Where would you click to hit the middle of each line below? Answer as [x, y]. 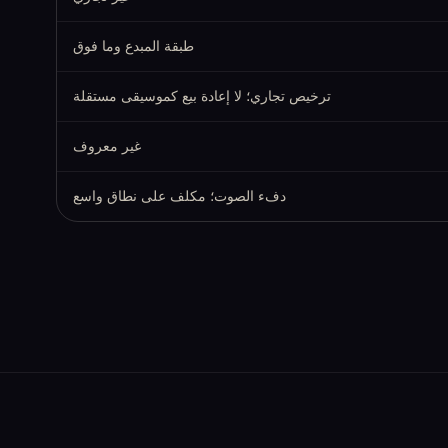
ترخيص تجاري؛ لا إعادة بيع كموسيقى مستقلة [202, 95]
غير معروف [107, 145]
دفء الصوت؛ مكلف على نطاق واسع [179, 195]
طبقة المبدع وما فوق [133, 45]
